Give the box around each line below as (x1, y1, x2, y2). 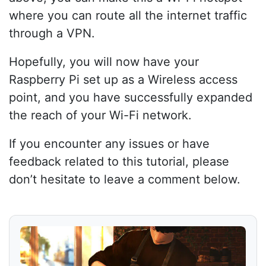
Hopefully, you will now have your (9, 54, 199, 69)
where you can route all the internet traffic (9, 8, 247, 23)
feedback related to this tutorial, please (9, 154, 229, 169)
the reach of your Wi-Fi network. (9, 107, 192, 122)
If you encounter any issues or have (9, 136, 210, 151)
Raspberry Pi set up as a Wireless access (9, 72, 237, 87)
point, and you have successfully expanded (9, 90, 252, 104)
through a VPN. (9, 26, 95, 40)
